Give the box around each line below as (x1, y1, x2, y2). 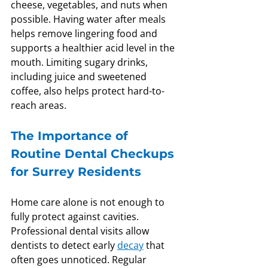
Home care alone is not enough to (11, 196, 167, 209)
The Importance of (11, 129, 132, 144)
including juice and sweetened (11, 70, 149, 84)
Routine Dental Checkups (11, 147, 178, 162)
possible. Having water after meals (11, 13, 168, 26)
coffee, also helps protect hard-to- (11, 84, 165, 98)
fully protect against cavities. (11, 210, 141, 224)
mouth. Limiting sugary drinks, (11, 56, 150, 69)
